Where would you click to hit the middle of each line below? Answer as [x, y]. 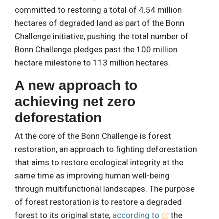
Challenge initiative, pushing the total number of [102, 36]
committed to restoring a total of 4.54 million [98, 10]
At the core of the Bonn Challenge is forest [93, 136]
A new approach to [76, 85]
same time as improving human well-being [92, 175]
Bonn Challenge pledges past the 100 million [96, 49]
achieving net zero [75, 101]
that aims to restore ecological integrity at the [99, 162]
